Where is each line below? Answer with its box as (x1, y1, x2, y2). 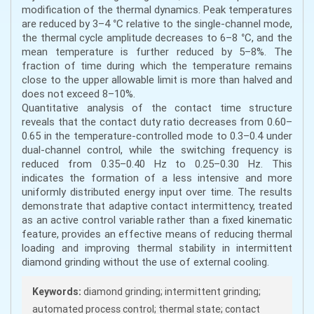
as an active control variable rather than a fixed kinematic (22, 213, 292, 226)
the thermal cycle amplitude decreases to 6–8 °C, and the (22, 31, 292, 44)
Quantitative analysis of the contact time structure (22, 101, 292, 114)
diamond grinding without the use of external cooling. (22, 255, 269, 268)
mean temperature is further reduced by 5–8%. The (22, 45, 292, 58)
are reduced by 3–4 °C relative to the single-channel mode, (22, 17, 292, 30)
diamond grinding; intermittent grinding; (81, 285, 261, 298)
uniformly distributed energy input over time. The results (22, 185, 292, 198)
